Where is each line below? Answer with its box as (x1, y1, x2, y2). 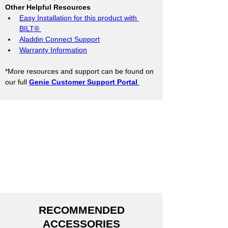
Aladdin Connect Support (19, 35, 100, 43)
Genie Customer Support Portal (29, 78, 137, 86)
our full (5, 78, 29, 86)
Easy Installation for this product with (19, 14, 139, 22)
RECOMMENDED (38, 204, 125, 216)
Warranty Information (19, 46, 87, 54)
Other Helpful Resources (5, 3, 91, 11)
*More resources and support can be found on (5, 67, 156, 75)
